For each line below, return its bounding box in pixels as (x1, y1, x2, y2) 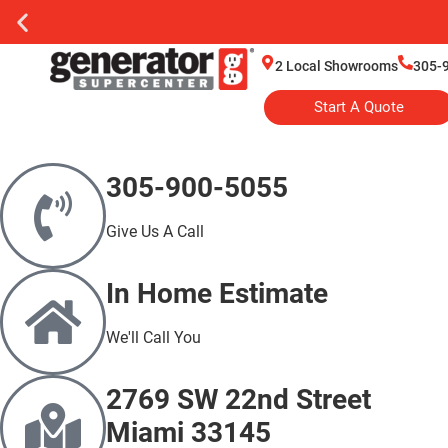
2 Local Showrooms (274, 58, 398, 74)
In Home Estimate (106, 277, 328, 310)
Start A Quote (313, 98, 404, 116)
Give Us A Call (106, 222, 204, 241)
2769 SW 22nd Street (106, 383, 371, 416)
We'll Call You (106, 328, 201, 347)
